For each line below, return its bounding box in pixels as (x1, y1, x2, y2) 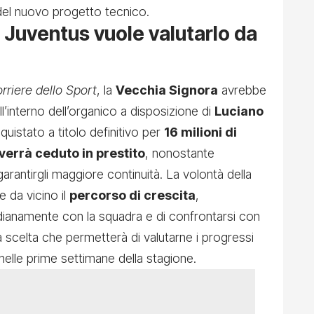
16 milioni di (164, 125, 237, 140)
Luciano (214, 104, 264, 119)
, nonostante (145, 146, 214, 161)
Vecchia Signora (116, 83, 218, 98)
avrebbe (218, 83, 266, 98)
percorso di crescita (69, 188, 196, 203)
